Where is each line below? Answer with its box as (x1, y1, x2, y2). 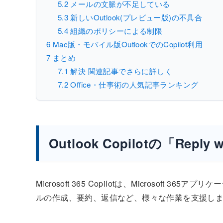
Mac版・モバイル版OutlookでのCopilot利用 (50, 38, 203, 49)
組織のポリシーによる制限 (68, 25, 163, 36)
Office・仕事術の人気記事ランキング (68, 79, 199, 90)
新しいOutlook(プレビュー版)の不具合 (68, 11, 203, 22)
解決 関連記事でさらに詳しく (68, 65, 172, 76)
